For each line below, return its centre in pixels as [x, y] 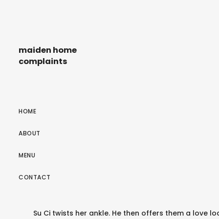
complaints [43, 62]
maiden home [48, 50]
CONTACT [35, 177]
